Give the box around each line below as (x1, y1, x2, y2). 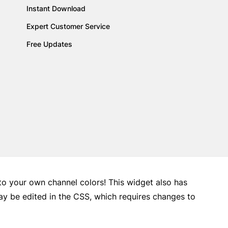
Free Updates (26, 40, 72, 48)
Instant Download (26, 4, 85, 13)
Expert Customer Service (26, 22, 110, 31)
